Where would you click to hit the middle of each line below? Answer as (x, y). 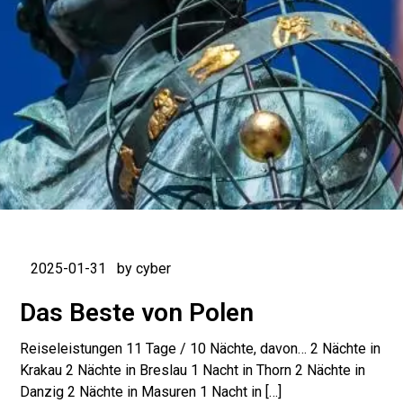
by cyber (144, 269)
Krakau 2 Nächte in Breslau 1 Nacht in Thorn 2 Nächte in (193, 370)
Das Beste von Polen (137, 313)
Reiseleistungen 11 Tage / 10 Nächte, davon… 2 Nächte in (201, 349)
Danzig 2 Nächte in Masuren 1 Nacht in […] (151, 392)
